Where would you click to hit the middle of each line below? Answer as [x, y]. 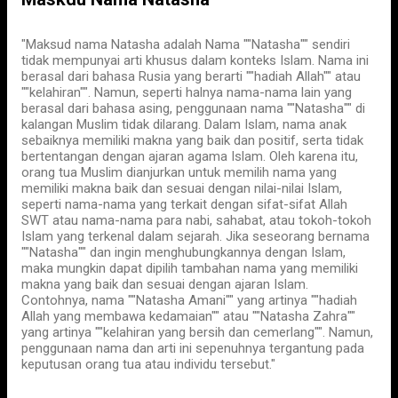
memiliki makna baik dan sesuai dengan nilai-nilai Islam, [182, 188]
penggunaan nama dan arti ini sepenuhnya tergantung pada [193, 348]
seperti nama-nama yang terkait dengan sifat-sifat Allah [184, 204]
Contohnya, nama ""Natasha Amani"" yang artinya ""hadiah [189, 300]
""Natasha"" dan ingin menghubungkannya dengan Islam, [183, 252]
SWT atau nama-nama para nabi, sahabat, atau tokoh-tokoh [196, 220]
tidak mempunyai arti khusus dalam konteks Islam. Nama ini [195, 60]
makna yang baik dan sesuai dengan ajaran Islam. [165, 284]
